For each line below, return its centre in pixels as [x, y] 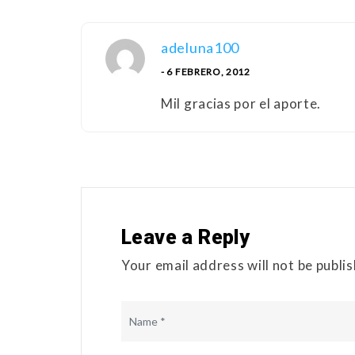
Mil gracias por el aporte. [241, 104]
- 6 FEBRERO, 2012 [206, 72]
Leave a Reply [186, 238]
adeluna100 [200, 48]
